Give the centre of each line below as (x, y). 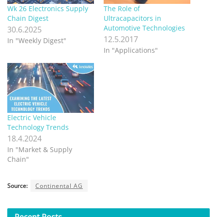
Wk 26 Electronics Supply (48, 9)
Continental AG (59, 186)
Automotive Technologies (144, 28)
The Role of (122, 9)
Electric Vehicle (32, 117)
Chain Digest (28, 18)
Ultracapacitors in (132, 18)
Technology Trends (38, 127)
